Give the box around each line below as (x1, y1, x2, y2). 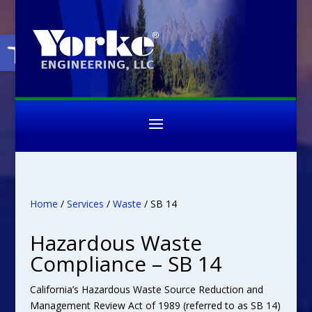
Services (66, 197, 104, 210)
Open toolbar (6, 26, 81, 56)
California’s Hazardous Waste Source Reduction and (29, 283, 263, 296)
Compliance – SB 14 (29, 249, 221, 278)
